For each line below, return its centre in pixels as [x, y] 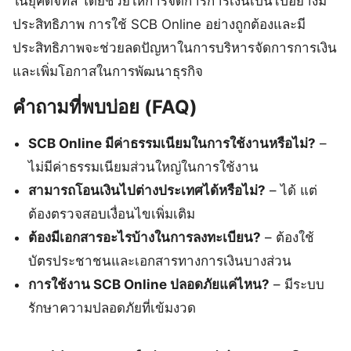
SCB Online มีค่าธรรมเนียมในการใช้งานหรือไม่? [172, 144]
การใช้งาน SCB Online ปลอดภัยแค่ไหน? [149, 285]
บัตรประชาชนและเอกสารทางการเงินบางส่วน [160, 261]
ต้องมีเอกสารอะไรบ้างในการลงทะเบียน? [145, 238]
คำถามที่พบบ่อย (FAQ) [105, 107]
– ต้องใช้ [288, 238]
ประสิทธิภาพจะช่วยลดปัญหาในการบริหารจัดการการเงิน [175, 48]
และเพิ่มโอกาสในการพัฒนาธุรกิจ [108, 72]
